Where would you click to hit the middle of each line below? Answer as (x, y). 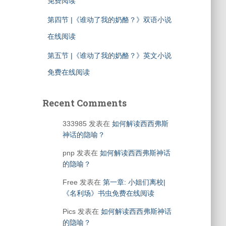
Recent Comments (84, 103)
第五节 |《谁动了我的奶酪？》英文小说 (109, 55)
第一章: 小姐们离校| (134, 182)
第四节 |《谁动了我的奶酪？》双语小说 (109, 20)
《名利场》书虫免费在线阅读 (108, 193)
